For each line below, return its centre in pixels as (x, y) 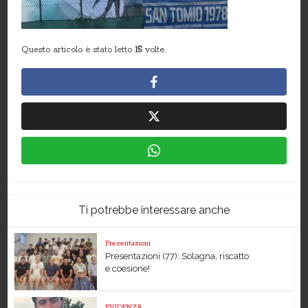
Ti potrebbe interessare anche (154, 210)
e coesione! (128, 269)
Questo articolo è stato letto (78, 50)
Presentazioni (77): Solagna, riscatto (177, 256)
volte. (154, 50)
